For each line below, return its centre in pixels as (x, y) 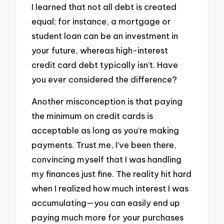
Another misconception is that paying (107, 101)
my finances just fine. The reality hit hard (112, 174)
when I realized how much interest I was (110, 188)
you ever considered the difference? (104, 79)
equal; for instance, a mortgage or (101, 21)
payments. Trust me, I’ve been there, (104, 145)
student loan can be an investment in (105, 35)
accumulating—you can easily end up (106, 203)
